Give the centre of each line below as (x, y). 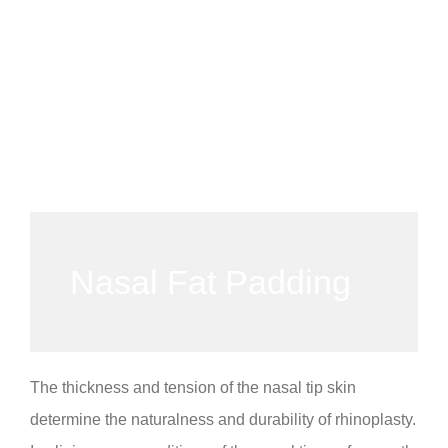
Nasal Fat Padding (210, 281)
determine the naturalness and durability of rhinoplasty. (223, 419)
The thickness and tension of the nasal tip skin (193, 387)
